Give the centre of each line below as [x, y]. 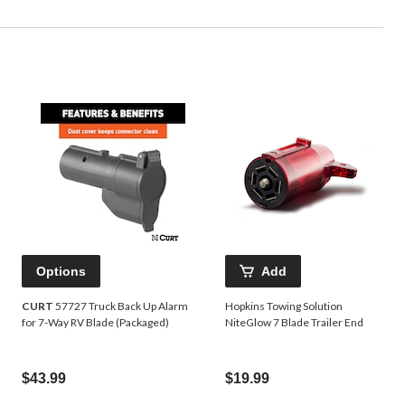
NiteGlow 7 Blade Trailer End [294, 322]
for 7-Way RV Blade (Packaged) [95, 322]
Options [61, 271]
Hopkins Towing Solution [284, 306]
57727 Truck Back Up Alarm [121, 306]
